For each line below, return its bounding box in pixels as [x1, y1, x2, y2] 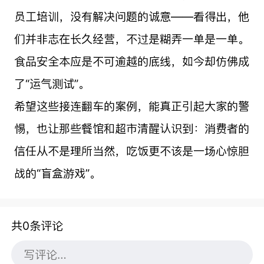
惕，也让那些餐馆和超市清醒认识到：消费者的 [14, 121, 249, 136]
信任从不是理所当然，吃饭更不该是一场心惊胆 [14, 143, 249, 158]
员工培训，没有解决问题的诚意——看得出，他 [14, 9, 249, 24]
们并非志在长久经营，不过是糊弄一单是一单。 [14, 31, 249, 46]
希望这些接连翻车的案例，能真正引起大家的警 [14, 98, 249, 113]
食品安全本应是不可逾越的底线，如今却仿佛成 [14, 54, 249, 68]
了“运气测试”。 [14, 76, 90, 91]
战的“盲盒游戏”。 [14, 166, 101, 180]
